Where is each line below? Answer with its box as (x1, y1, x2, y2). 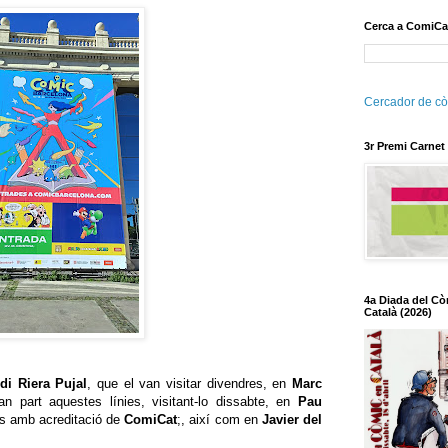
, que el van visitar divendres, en (87, 376, 292, 392)
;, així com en (177, 412, 262, 428)
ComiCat (124, 412, 178, 428)
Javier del (261, 412, 323, 428)
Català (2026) (364, 306, 432, 319)
